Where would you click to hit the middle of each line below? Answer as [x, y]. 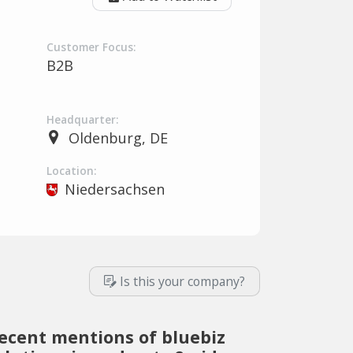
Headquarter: [82, 120]
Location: [71, 171]
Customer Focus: [91, 47]
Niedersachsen [114, 189]
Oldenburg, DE [118, 138]
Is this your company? [182, 281]
